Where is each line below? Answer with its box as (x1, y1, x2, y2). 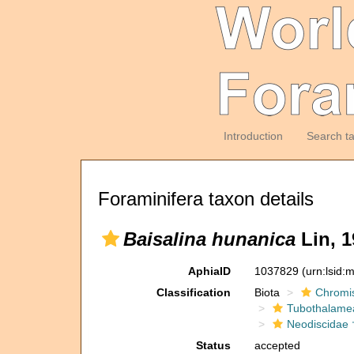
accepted (254, 339, 300, 352)
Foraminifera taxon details (98, 188, 314, 209)
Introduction (223, 130, 283, 142)
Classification (156, 286, 231, 299)
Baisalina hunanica (123, 228, 296, 250)
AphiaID (187, 265, 231, 277)
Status (195, 339, 231, 352)
